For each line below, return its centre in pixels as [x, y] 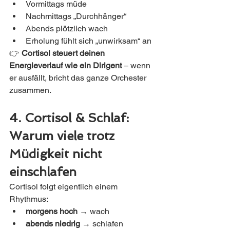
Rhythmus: [29, 199]
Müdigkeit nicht [57, 154]
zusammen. [30, 90]
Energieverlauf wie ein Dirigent [65, 66]
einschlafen [43, 172]
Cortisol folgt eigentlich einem [64, 187]
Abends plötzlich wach [67, 29]
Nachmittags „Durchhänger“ [76, 16]
